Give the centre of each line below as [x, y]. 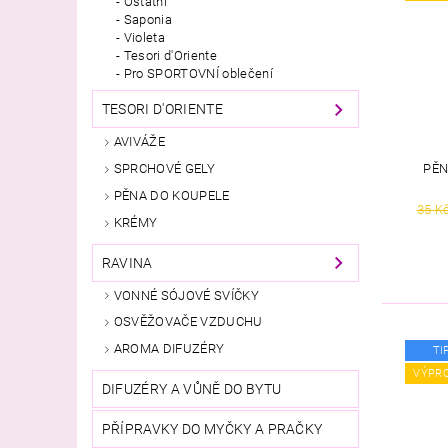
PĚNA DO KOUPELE [171, 196]
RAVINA [127, 262]
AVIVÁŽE [139, 142]
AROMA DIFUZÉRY [169, 349]
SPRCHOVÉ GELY [164, 169]
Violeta [144, 38]
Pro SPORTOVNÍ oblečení [198, 74]
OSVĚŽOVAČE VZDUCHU [188, 322]
